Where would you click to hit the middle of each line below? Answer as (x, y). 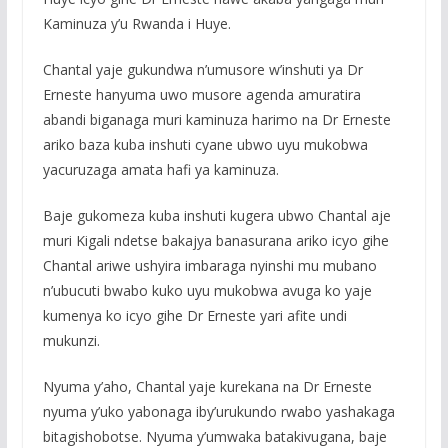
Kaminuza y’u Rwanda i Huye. (136, 24)
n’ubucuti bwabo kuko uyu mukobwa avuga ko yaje (207, 291)
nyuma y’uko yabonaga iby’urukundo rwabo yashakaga (218, 412)
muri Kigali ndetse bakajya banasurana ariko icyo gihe (215, 241)
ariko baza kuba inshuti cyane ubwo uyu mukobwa (205, 145)
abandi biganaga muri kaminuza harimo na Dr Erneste (216, 120)
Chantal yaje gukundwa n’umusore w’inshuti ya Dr (202, 70)
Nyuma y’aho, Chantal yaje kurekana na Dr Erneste (207, 387)
